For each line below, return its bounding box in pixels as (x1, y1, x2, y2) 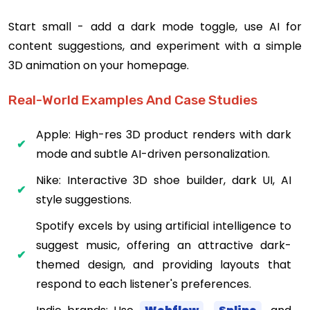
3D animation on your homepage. (8, 57, 189, 73)
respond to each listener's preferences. (36, 275, 251, 292)
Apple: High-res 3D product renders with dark (36, 126, 291, 143)
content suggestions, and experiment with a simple (8, 37, 302, 54)
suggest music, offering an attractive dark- (36, 237, 291, 253)
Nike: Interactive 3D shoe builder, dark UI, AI (36, 172, 291, 188)
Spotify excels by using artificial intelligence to (36, 217, 291, 234)
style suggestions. (36, 191, 131, 208)
